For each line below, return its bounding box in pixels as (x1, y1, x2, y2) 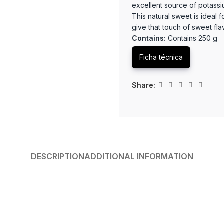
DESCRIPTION (30, 151, 84, 162)
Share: (132, 80, 155, 89)
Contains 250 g (166, 34, 217, 43)
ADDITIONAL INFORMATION (84, 151, 193, 162)
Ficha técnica (139, 53, 183, 62)
